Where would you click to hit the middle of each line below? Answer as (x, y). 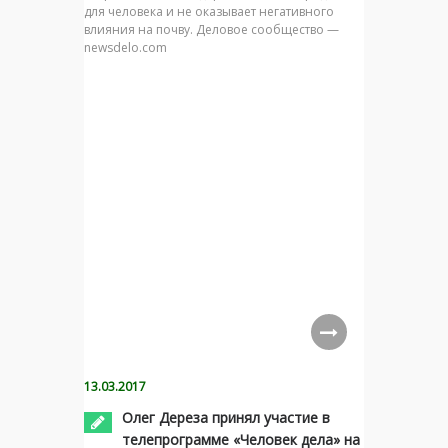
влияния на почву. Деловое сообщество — (211, 29)
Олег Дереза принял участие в (226, 417)
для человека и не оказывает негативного (209, 11)
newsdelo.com (125, 47)
